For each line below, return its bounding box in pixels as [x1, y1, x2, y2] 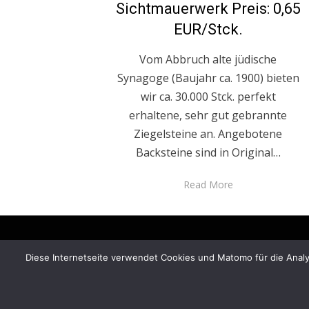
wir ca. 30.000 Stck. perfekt [140, 89, 276, 105]
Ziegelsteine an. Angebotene [134, 126, 283, 142]
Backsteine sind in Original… [135, 145, 281, 161]
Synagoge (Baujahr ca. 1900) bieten [117, 70, 299, 86]
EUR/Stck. [173, 21, 243, 39]
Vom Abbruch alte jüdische [139, 52, 277, 68]
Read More [183, 178, 233, 192]
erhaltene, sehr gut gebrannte [129, 108, 288, 123]
